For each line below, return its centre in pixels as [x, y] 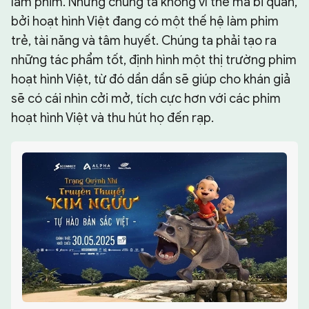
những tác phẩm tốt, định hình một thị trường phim [154, 60]
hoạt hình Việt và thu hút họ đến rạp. [112, 118]
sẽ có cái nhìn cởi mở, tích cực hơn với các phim [146, 99]
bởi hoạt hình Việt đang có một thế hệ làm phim [145, 22]
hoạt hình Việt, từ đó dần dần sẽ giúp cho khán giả [151, 80]
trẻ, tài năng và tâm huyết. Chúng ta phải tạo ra [144, 41]
